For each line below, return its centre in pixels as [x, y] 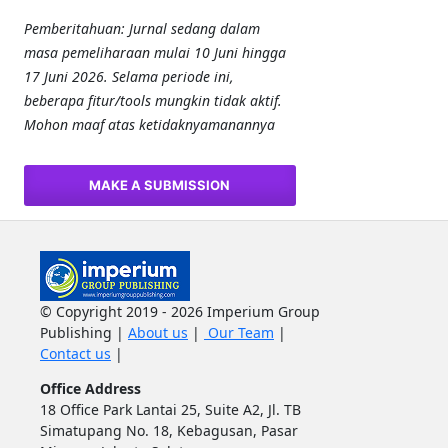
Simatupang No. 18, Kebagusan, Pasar [168, 430]
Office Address [90, 388]
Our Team [238, 332]
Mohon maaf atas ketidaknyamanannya [149, 124]
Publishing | [83, 332]
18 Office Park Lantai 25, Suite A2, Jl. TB [170, 409]
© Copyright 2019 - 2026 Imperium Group [179, 311]
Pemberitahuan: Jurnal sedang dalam [141, 28]
